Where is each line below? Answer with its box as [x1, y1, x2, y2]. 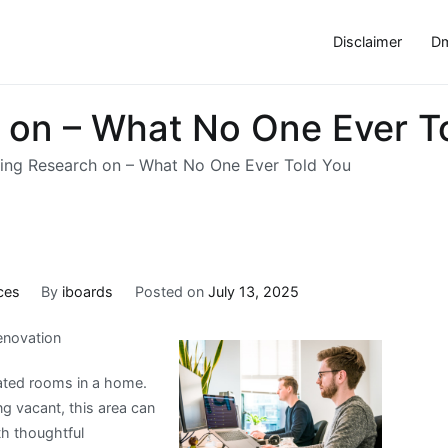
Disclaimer [332, 33, 402, 51]
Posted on [134, 282, 208, 300]
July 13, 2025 [207, 282, 299, 300]
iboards [62, 282, 114, 300]
